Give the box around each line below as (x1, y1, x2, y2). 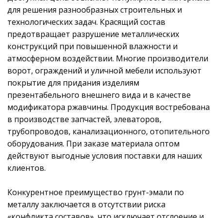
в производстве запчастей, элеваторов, (7, 113, 162, 125)
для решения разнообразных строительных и (7, 4, 182, 15)
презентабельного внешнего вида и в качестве (7, 89, 191, 100)
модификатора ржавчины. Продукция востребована (7, 101, 210, 112)
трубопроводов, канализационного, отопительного (7, 126, 210, 137)
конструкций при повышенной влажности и (7, 40, 178, 52)
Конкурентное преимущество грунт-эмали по (7, 186, 184, 198)
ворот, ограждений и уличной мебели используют (7, 65, 201, 76)
